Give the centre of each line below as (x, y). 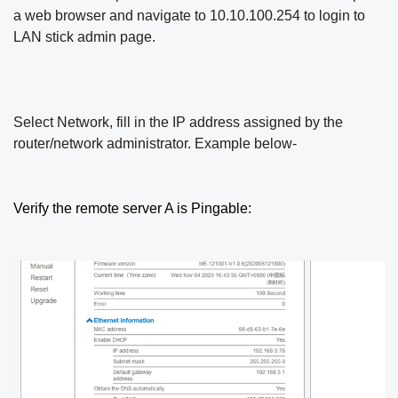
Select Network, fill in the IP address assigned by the (178, 123)
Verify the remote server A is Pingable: (132, 209)
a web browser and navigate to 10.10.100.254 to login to (189, 16)
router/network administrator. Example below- (155, 144)
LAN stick (45, 37)
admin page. (116, 37)
